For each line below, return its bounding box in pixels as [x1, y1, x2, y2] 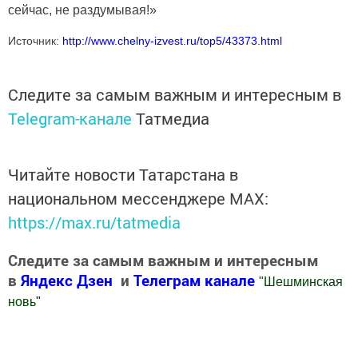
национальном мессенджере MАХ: [8, 187, 268, 209]
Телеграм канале [133, 269, 259, 290]
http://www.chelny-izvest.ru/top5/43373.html [62, 34, 282, 47]
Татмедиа [136, 107, 209, 129]
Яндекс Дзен [21, 269, 113, 290]
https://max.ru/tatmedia [8, 211, 181, 233]
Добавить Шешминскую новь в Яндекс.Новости [8, 324, 296, 342]
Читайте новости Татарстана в [8, 163, 238, 185]
